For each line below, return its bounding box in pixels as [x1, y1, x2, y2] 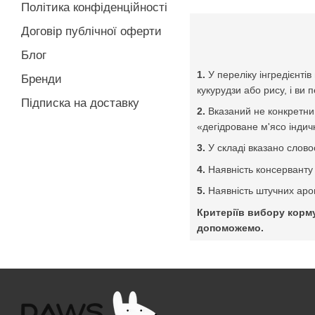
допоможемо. [197, 221, 264, 233]
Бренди [21, 72, 62, 86]
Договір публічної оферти [21, 25, 162, 38]
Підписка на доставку [21, 96, 139, 110]
